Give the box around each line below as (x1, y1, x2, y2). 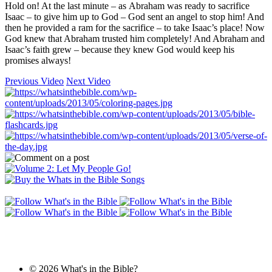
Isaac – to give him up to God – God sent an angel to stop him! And (5, 12, 264, 22)
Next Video (66, 76, 110, 86)
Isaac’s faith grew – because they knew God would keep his (5, 44, 234, 55)
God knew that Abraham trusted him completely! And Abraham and (5, 33, 265, 44)
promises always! (5, 55, 71, 66)
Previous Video (5, 76, 64, 86)
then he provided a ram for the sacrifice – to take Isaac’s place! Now (5, 22, 265, 33)
